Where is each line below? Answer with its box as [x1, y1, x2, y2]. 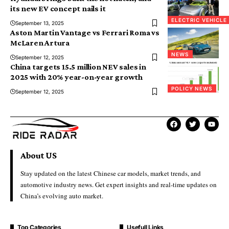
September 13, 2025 [15, 20, 64, 27]
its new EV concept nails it [10, 4, 106, 13]
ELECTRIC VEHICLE [171, 17, 227, 24]
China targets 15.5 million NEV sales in [10, 62, 146, 72]
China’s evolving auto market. [20, 191, 103, 200]
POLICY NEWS [171, 85, 213, 92]
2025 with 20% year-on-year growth [10, 73, 143, 82]
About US [20, 150, 57, 161]
